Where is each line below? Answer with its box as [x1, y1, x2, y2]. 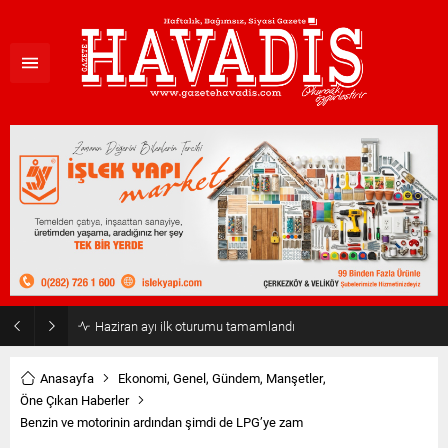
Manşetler [266, 369, 323, 388]
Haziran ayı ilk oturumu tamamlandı [95, 317, 295, 336]
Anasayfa [40, 369, 94, 388]
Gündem [212, 369, 260, 388]
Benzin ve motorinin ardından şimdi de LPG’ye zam [20, 413, 303, 432]
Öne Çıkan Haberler [20, 391, 129, 410]
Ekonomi [118, 369, 167, 388]
